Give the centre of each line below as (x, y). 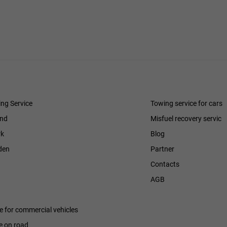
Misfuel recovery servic (186, 119)
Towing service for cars (186, 103)
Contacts (165, 164)
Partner (162, 149)
